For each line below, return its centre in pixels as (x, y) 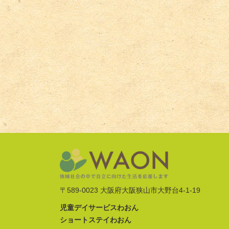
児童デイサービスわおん (99, 207)
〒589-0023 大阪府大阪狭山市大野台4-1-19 (130, 190)
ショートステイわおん (96, 220)
